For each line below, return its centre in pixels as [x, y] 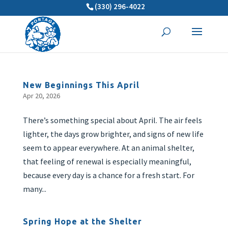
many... [34, 189]
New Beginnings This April [81, 85]
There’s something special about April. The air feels [112, 120]
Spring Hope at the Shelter [82, 221]
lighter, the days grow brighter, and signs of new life [113, 134]
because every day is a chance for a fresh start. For [108, 175]
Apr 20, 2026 [41, 96]
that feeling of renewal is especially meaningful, [107, 161]
